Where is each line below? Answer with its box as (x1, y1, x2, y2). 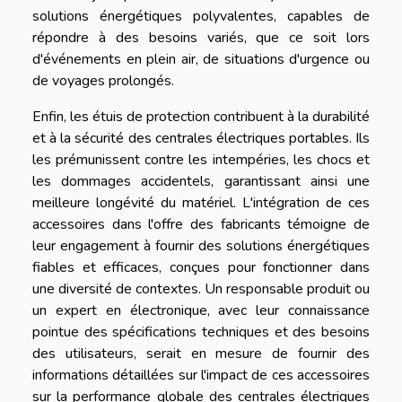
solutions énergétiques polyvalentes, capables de (32, 5, 370, 26)
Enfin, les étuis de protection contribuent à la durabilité (32, 106, 370, 127)
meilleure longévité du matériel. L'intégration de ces (32, 192, 370, 213)
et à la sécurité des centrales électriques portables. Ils (32, 127, 370, 148)
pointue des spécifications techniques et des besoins (32, 321, 370, 342)
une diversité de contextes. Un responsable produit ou (32, 278, 370, 299)
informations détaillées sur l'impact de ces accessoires (32, 364, 370, 385)
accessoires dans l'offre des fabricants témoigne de (32, 214, 370, 234)
